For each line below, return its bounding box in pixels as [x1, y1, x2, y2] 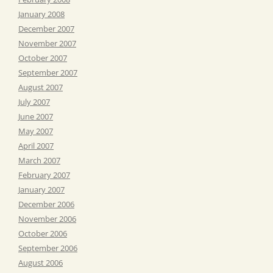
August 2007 [18, 81, 63, 93]
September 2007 [18, 66, 77, 78]
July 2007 [18, 96, 50, 107]
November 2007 [18, 37, 76, 49]
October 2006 [18, 227, 67, 239]
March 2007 [18, 154, 60, 166]
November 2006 [18, 213, 76, 224]
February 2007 [18, 169, 70, 180]
